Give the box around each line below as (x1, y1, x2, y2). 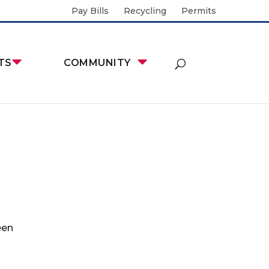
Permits (181, 5, 216, 16)
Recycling (123, 5, 166, 16)
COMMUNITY (64, 57, 131, 68)
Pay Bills (71, 5, 109, 16)
